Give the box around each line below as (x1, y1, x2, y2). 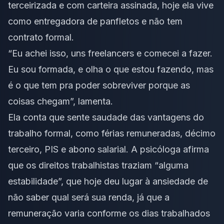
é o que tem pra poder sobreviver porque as (8, 80, 190, 91)
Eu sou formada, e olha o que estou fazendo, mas (8, 64, 213, 75)
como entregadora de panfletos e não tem (8, 16, 182, 27)
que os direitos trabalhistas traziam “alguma (8, 160, 188, 171)
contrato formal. (8, 32, 74, 43)
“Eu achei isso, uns (8, 48, 88, 59)
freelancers (88, 48, 134, 59)
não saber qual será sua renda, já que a (8, 192, 169, 203)
